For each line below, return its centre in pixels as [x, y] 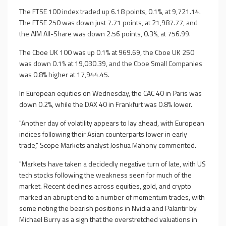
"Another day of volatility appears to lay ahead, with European [112, 123]
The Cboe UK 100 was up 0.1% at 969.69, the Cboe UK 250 [107, 52]
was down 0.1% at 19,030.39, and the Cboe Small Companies [111, 63]
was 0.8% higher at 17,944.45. [64, 74]
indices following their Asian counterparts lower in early [103, 134]
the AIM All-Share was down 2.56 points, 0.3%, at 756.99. [105, 34]
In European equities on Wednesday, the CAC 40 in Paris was [110, 93]
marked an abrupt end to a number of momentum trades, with [112, 197]
